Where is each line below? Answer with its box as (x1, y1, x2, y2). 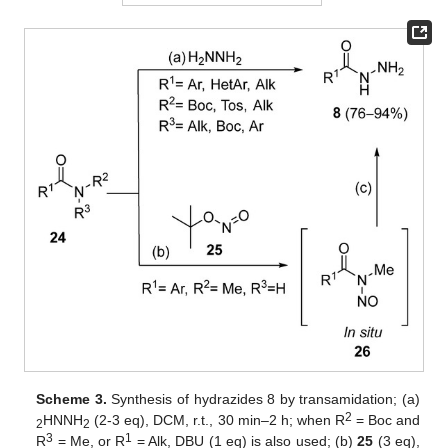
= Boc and (351, 412, 420, 429)
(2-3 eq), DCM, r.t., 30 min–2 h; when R (90, 412, 345, 429)
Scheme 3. (36, 391, 107, 408)
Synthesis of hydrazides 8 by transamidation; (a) (106, 391, 420, 408)
